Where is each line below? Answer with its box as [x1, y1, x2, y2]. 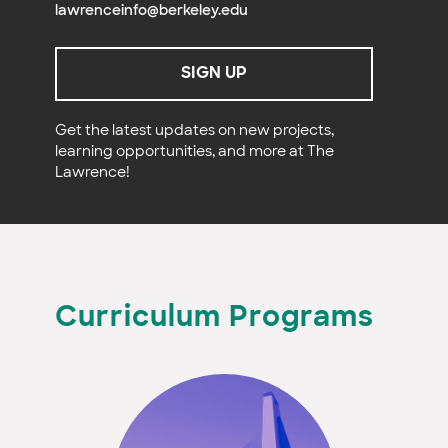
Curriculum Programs [55, 305, 374, 334]
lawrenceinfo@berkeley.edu [55, 4, 248, 20]
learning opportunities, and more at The [55, 145, 334, 161]
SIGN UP [181, 66, 247, 83]
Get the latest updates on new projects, [55, 124, 334, 140]
